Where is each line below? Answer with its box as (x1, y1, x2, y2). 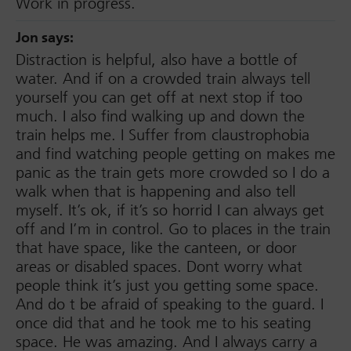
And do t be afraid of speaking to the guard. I (16, 295, 324, 314)
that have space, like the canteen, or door (16, 238, 297, 258)
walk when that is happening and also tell (16, 182, 295, 201)
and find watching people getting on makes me (16, 144, 335, 164)
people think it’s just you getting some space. (16, 276, 319, 295)
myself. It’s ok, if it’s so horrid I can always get (16, 201, 324, 220)
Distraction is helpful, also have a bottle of (16, 50, 298, 70)
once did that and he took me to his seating (16, 313, 311, 333)
